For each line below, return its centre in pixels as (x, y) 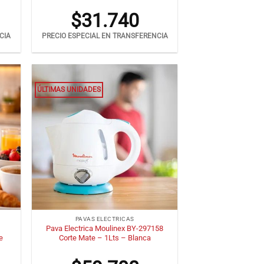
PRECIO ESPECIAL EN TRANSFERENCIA (105, 36)
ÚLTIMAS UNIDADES (69, 90)
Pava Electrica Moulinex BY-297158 (105, 228)
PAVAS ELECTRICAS (105, 219)
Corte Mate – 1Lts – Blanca (105, 237)
